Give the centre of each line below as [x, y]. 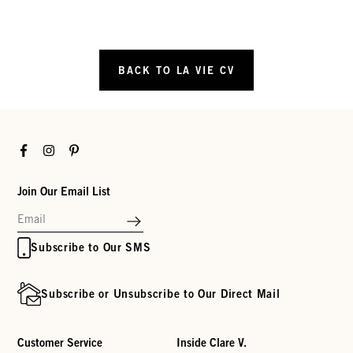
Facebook [40, 149]
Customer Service [60, 342]
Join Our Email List [64, 191]
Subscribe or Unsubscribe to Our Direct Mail [161, 293]
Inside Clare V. [212, 342]
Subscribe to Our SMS [91, 247]
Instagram [67, 149]
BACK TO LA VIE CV [176, 71]
